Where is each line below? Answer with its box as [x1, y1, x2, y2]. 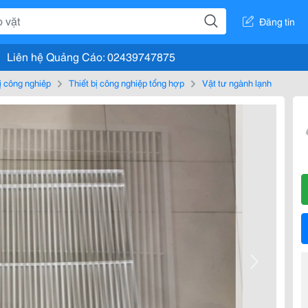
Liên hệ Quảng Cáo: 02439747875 [7, 48, 175, 64]
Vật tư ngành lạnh [202, 76, 272, 89]
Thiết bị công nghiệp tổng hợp [69, 76, 184, 89]
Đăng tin [259, 14, 295, 28]
